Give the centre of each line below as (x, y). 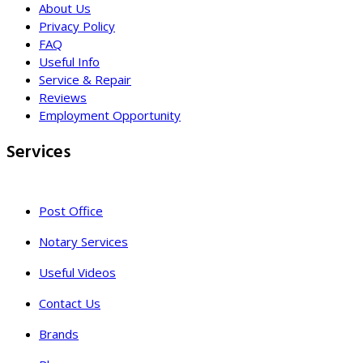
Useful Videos (77, 272)
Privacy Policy (77, 26)
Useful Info (69, 61)
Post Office (71, 211)
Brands (59, 334)
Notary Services (83, 241)
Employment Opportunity (110, 115)
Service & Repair (85, 79)
